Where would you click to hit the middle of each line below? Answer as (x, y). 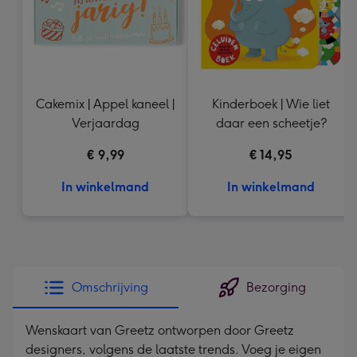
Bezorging (276, 287)
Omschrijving (110, 287)
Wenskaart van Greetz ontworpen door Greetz (160, 330)
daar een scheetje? (271, 123)
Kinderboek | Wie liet (271, 104)
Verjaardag (105, 123)
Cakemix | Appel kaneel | (105, 104)
